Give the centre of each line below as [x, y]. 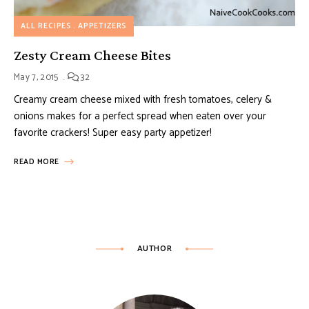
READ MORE [37, 162]
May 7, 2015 [36, 78]
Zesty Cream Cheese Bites [92, 56]
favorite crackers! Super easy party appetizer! [113, 133]
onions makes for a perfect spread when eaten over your [140, 117]
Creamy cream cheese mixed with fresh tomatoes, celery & [143, 100]
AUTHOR [154, 249]
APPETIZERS [102, 27]
